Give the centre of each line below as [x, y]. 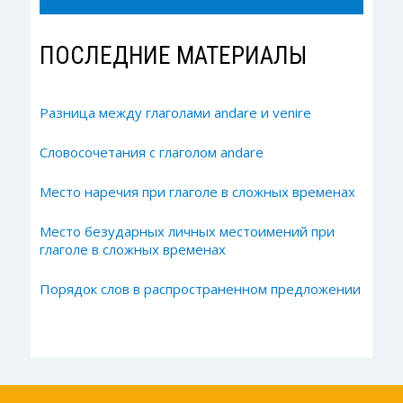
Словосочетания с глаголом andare [151, 152]
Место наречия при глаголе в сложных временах [197, 191]
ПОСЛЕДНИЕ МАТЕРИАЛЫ [173, 55]
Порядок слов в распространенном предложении [200, 288]
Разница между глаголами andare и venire [175, 112]
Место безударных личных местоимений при [187, 231]
